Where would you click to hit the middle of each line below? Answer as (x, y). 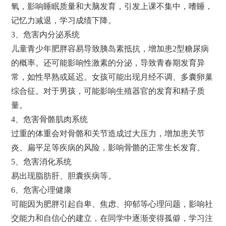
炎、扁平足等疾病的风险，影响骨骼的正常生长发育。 (108, 148)
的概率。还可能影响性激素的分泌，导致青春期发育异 (108, 63)
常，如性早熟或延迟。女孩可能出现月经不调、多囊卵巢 (112, 77)
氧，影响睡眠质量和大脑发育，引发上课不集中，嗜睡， (112, 7)
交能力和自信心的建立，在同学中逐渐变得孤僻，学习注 (112, 218)
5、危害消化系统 (42, 162)
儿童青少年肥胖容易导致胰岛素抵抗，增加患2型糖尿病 (110, 49)
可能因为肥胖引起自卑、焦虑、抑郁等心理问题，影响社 (112, 204)
